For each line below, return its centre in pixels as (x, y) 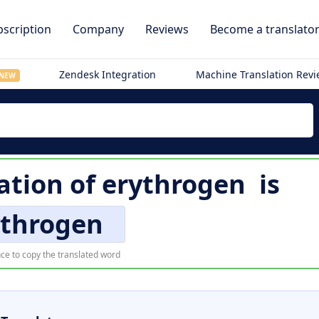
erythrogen (173, 184)
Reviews (167, 29)
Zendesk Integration (108, 74)
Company (98, 29)
